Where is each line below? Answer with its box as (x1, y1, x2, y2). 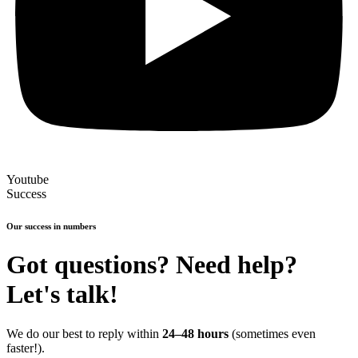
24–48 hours (162, 326, 229, 340)
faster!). (6, 340, 45, 355)
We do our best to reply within (6, 326, 162, 340)
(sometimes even (229, 326, 316, 340)
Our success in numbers (6, 221, 96, 231)
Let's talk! (6, 280, 118, 309)
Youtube (6, 172, 49, 186)
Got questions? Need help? (6, 250, 297, 280)
